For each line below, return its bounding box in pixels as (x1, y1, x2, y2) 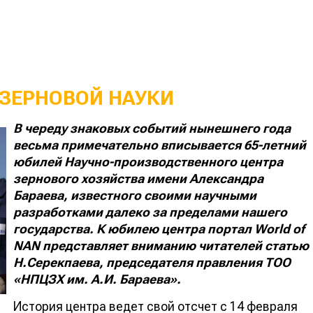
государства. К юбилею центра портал (13, 221, 254, 236)
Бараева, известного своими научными (13, 187, 256, 203)
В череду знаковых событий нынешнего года (13, 120, 291, 136)
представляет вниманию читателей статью (40, 238, 309, 253)
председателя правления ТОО (106, 254, 291, 270)
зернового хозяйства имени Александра (13, 170, 263, 186)
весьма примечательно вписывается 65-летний (13, 137, 306, 152)
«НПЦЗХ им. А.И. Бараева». (13, 271, 181, 286)
